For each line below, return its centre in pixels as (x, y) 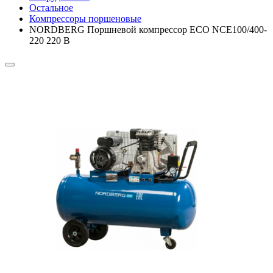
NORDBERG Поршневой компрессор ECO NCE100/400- (148, 29)
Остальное (51, 7)
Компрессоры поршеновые (85, 18)
